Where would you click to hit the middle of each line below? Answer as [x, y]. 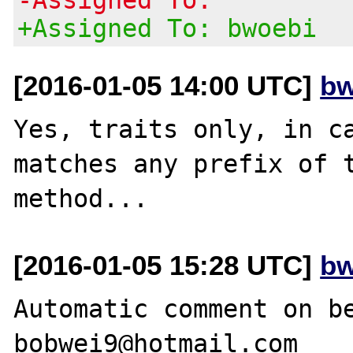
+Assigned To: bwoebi [167, 28]
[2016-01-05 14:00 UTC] [167, 85]
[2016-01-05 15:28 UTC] [167, 265]
